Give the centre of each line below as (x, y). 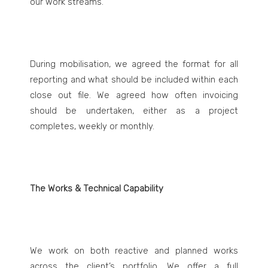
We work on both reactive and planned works (134, 251)
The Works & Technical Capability (97, 188)
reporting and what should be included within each (134, 80)
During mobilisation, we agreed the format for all (134, 64)
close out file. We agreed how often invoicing (134, 95)
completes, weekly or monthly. (92, 126)
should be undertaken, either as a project (134, 111)
